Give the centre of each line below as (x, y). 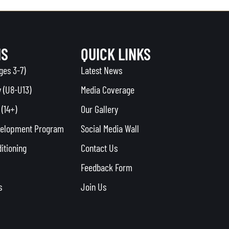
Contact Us (99, 147)
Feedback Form (106, 167)
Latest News (101, 70)
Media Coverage (107, 89)
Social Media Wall (110, 128)
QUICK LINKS (116, 53)
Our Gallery (99, 109)
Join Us (93, 186)
